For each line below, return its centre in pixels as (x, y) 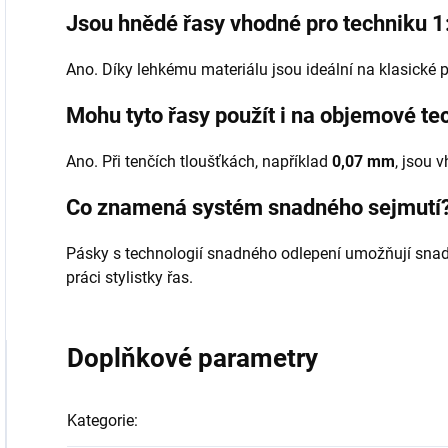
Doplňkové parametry (192, 358)
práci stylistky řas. (129, 278)
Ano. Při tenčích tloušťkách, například (199, 162)
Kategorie (100, 421)
